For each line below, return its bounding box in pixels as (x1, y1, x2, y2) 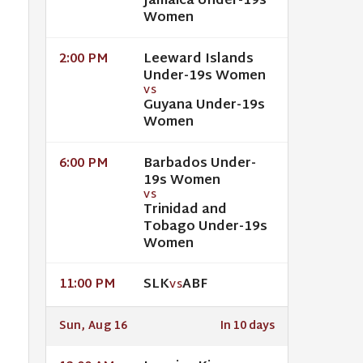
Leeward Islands (143, 48, 254, 72)
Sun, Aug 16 (59, 317, 128, 337)
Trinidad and (143, 198, 227, 222)
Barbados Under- (143, 152, 256, 176)
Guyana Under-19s (143, 94, 265, 118)
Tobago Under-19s (143, 215, 267, 239)
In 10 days (220, 317, 275, 337)
